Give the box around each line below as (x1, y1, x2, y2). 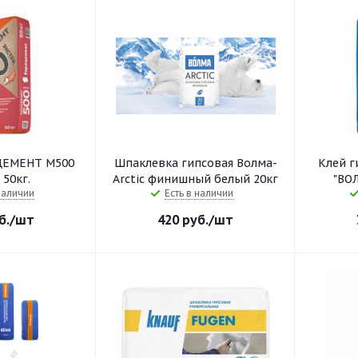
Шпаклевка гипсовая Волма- (113, 156, 277, 170)
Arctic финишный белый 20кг (113, 172, 278, 186)
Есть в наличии (164, 187, 233, 199)
